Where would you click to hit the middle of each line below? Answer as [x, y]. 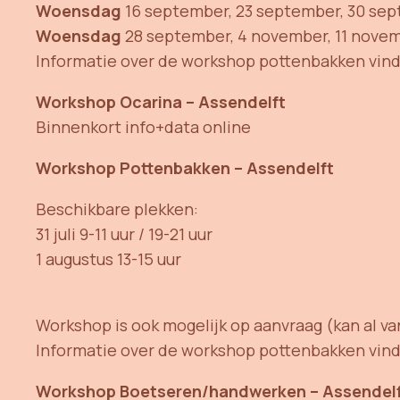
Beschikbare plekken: [117, 208]
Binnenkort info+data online [143, 126]
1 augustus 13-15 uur [108, 258]
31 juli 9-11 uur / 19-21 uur [124, 233]
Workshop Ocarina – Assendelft [161, 101]
